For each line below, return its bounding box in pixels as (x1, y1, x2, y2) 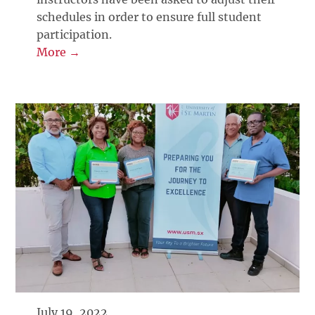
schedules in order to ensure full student (37, 10, 262, 25)
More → (37, 45, 81, 60)
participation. (37, 27, 112, 42)
